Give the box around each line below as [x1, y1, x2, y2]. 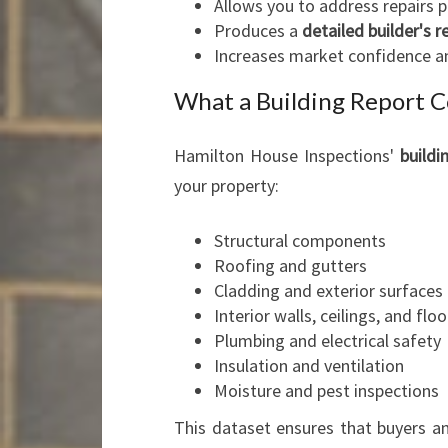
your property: [174, 174, 279, 197]
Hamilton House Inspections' [174, 144, 401, 167]
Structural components [214, 229, 386, 252]
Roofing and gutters [214, 254, 367, 277]
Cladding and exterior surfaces [214, 279, 443, 302]
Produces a [214, 19, 302, 42]
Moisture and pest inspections [214, 379, 439, 402]
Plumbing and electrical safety [214, 329, 441, 352]
